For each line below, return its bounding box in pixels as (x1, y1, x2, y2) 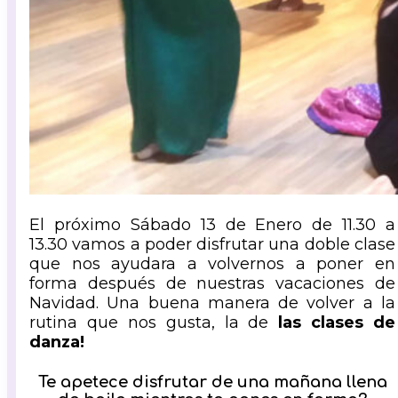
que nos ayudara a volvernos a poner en (29, 254, 395, 275)
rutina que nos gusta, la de (29, 313, 279, 333)
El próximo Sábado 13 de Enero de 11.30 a (29, 215, 395, 235)
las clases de (278, 313, 395, 333)
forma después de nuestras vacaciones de (29, 274, 395, 294)
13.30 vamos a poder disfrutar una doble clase (29, 235, 395, 255)
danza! (29, 332, 84, 353)
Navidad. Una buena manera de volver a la (29, 293, 395, 314)
